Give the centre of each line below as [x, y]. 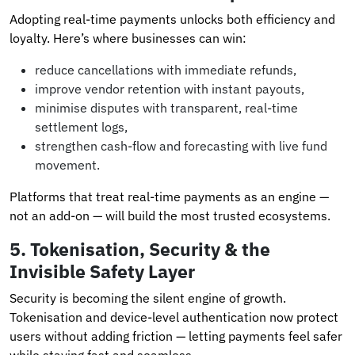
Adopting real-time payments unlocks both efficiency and [172, 19]
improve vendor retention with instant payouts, [170, 88]
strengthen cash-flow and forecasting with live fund [181, 145]
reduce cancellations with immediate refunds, [166, 69]
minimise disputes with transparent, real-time [166, 107]
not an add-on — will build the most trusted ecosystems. [170, 215]
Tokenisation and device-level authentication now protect [174, 317]
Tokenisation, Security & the [150, 248]
